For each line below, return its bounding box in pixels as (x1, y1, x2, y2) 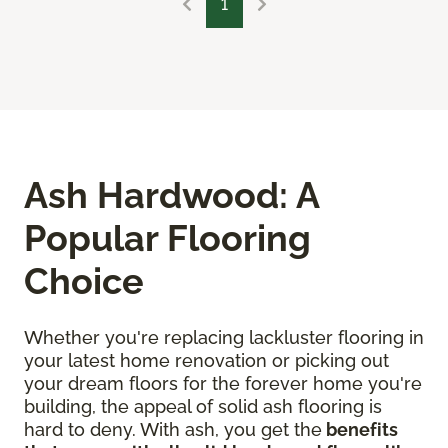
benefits (322, 419, 398, 441)
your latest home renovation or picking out (24, 350, 389, 372)
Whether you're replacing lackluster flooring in (24, 327, 424, 349)
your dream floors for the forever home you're (24, 373, 422, 395)
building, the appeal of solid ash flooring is (24, 396, 382, 418)
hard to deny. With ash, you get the (24, 419, 322, 441)
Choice (24, 260, 144, 303)
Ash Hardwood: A (24, 174, 319, 217)
